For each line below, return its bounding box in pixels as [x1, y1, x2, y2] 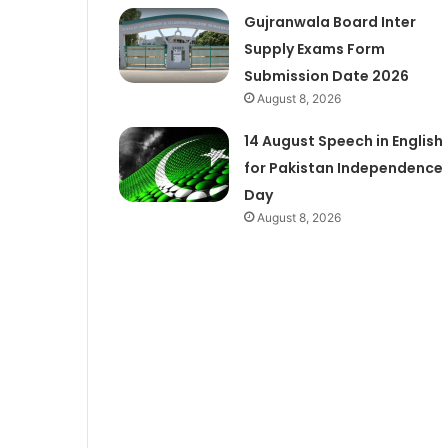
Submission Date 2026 [243, 65, 409, 86]
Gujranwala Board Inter [243, 11, 416, 32]
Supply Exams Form [243, 38, 385, 59]
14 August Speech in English [243, 130, 443, 151]
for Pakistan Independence [243, 157, 443, 178]
